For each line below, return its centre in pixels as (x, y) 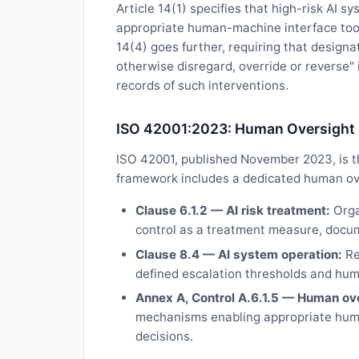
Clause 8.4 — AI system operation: (239, 254)
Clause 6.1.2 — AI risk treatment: (233, 211)
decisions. (164, 336)
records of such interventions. (202, 86)
